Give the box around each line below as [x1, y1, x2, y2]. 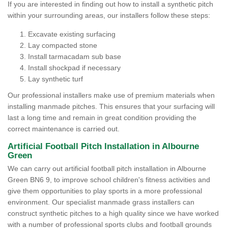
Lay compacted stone [28, 41, 97, 49]
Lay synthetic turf [28, 75, 85, 83]
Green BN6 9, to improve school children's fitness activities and [8, 176, 210, 184]
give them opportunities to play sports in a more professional [8, 187, 202, 195]
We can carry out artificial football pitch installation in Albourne [8, 164, 206, 173]
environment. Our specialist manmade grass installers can [8, 198, 194, 206]
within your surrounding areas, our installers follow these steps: [8, 11, 210, 19]
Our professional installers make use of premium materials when [8, 91, 215, 99]
